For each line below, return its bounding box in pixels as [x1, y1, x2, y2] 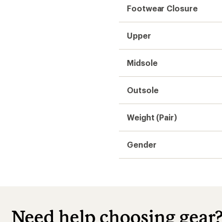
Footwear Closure [127, 3, 198, 13]
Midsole [127, 58, 158, 67]
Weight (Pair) [127, 112, 177, 122]
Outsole [127, 85, 159, 95]
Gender [127, 140, 157, 149]
